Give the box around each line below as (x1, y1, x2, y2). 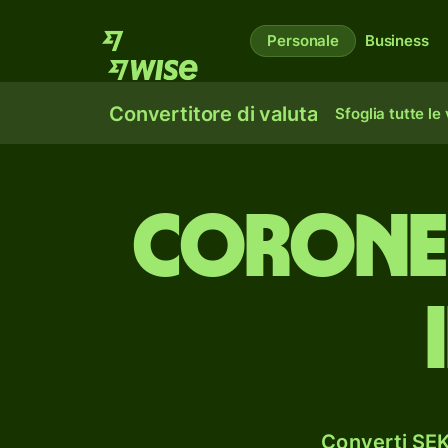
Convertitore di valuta (109, 102, 318, 126)
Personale (267, 31, 339, 50)
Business (364, 31, 429, 50)
